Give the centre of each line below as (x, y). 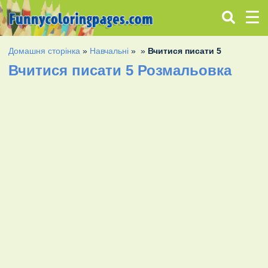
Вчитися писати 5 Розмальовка (120, 70)
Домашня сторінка (45, 51)
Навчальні (109, 51)
